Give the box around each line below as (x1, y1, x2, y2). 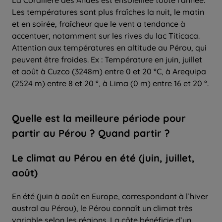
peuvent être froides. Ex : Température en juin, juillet (12, 54, 202, 64)
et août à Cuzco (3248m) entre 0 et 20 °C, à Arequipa (12, 66, 206, 76)
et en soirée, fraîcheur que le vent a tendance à (12, 18, 185, 29)
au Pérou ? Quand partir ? (40, 126, 170, 139)
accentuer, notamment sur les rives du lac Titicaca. (12, 30, 202, 41)
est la (42, 111, 75, 124)
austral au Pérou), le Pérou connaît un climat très (12, 203, 193, 213)
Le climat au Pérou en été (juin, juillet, (12, 151, 195, 164)
